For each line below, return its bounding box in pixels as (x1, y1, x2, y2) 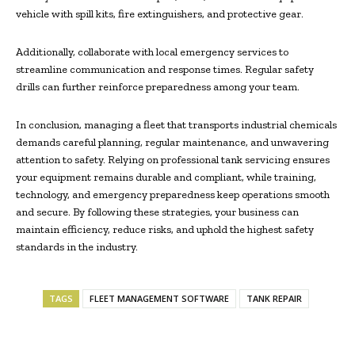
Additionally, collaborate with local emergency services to (16, 45, 288, 59)
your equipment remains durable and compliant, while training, (16, 170, 316, 185)
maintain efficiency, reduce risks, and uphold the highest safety (16, 223, 314, 237)
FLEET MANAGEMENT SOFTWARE (90, 292, 229, 305)
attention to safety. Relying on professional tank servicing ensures (16, 153, 330, 167)
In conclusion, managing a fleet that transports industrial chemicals (16, 118, 337, 132)
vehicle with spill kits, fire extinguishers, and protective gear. (16, 7, 306, 21)
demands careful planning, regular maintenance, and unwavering (16, 136, 329, 150)
